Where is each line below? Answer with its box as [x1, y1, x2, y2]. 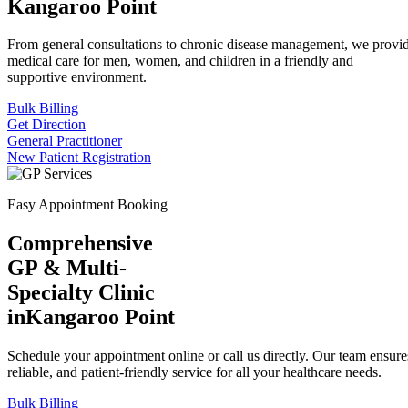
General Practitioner [7, 133, 122, 149]
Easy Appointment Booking [7, 197, 168, 213]
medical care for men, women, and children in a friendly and [7, 53, 353, 69]
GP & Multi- [7, 256, 127, 280]
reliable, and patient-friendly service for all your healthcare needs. [7, 364, 382, 381]
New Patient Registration [7, 149, 151, 166]
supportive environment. [7, 69, 147, 86]
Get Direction [7, 117, 86, 133]
